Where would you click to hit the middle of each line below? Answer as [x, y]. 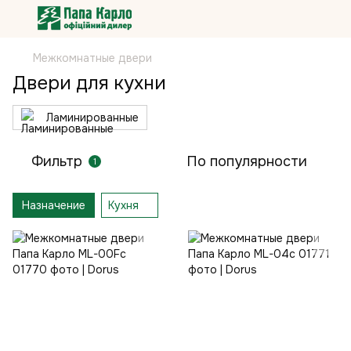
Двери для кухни [89, 83]
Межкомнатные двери [92, 58]
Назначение [54, 205]
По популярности [247, 161]
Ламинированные [92, 118]
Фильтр [57, 161]
